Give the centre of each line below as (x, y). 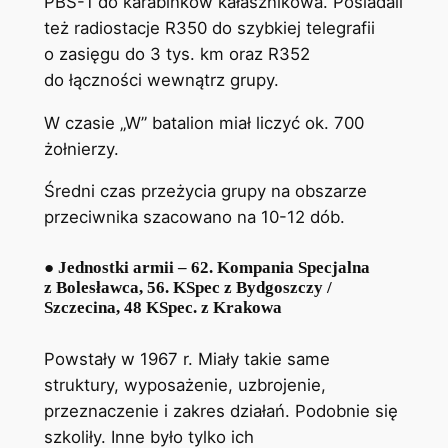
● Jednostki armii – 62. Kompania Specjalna (206, 268)
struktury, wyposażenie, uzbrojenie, (184, 385)
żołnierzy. (81, 148)
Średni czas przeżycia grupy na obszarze (205, 191)
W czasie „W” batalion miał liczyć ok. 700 (203, 122)
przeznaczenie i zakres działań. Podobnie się (220, 411)
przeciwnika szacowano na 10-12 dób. (194, 217)
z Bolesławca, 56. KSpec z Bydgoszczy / (187, 288)
